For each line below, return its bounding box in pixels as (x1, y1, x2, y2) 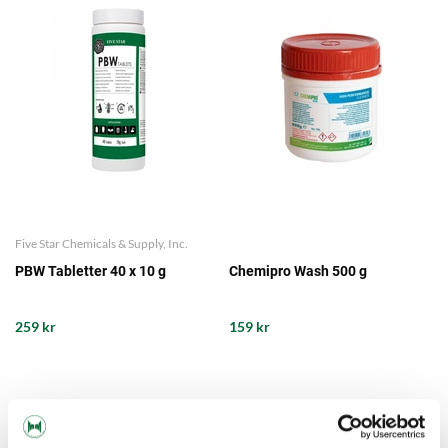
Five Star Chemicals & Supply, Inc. (15, 236, 188, 252)
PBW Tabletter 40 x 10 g (15, 263, 166, 280)
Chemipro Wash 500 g (229, 263, 367, 280)
